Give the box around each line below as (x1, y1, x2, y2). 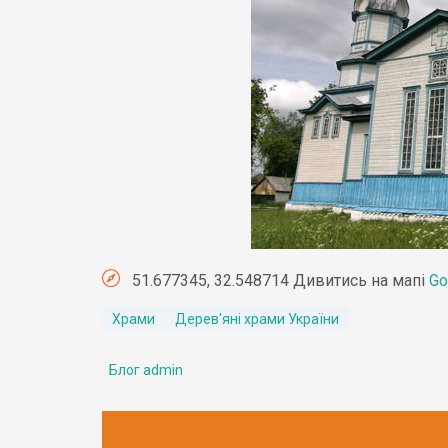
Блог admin (109, 362, 183, 379)
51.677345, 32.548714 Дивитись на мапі (128, 271, 429, 291)
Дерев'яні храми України (175, 311, 339, 328)
